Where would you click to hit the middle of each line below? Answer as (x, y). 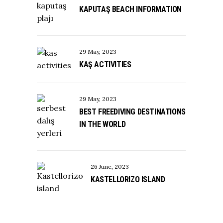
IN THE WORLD (103, 124)
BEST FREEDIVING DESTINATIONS (132, 112)
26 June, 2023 (110, 167)
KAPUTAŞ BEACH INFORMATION (130, 9)
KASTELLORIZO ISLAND (128, 180)
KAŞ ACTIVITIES (105, 65)
